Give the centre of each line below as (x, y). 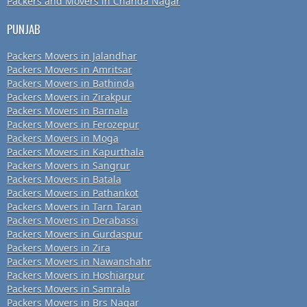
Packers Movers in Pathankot (73, 193)
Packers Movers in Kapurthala (75, 152)
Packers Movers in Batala (64, 180)
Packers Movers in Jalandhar (72, 56)
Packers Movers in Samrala (69, 289)
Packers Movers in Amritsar (70, 70)
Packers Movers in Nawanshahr (79, 262)
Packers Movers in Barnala (67, 111)
